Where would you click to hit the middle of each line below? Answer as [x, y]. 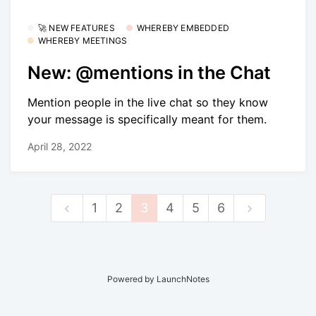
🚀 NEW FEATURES [77, 28]
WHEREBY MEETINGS [83, 41]
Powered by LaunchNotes [158, 279]
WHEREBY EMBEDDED [183, 28]
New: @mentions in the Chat [149, 72]
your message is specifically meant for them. [147, 120]
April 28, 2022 [60, 147]
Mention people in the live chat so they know [148, 103]
